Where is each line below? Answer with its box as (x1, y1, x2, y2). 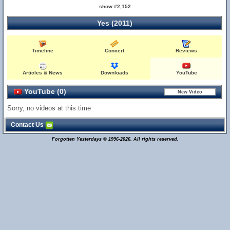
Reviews (176, 48, 198, 53)
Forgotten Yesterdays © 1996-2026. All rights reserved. (51, 137, 179, 142)
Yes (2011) (97, 19, 132, 27)
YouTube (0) (22, 87, 66, 95)
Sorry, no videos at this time (7, 104, 91, 112)
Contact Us (11, 121, 45, 128)
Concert (104, 48, 124, 53)
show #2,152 (99, 4, 131, 9)
